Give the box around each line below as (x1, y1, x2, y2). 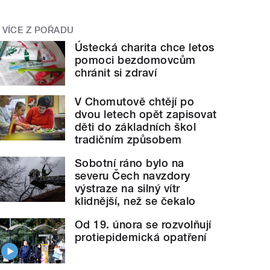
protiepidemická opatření (75, 231, 207, 244)
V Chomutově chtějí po (75, 95, 195, 108)
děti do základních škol (75, 121, 196, 134)
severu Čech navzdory (75, 169, 190, 183)
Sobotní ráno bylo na (75, 157, 184, 170)
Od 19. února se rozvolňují (75, 218, 212, 231)
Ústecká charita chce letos (75, 40, 215, 54)
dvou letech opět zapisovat (75, 108, 217, 121)
